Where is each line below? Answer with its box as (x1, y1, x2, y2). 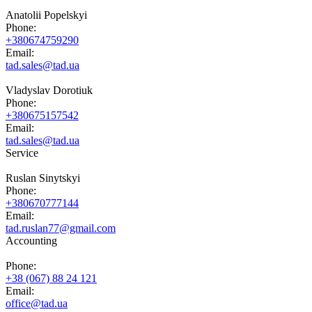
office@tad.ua (6, 297, 68, 309)
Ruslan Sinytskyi (6, 171, 80, 184)
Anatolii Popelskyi (6, 8, 87, 21)
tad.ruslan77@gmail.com (6, 221, 116, 234)
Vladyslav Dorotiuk (6, 84, 93, 96)
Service (6, 146, 38, 159)
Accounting (6, 234, 57, 247)
